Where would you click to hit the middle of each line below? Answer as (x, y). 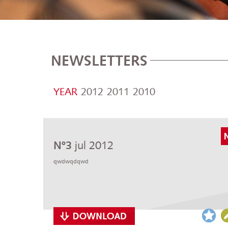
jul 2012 (94, 145)
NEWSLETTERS (99, 61)
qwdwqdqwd (71, 161)
